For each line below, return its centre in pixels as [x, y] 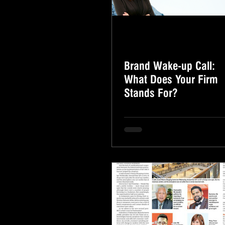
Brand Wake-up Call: [170, 66]
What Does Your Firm [171, 79]
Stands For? [151, 93]
